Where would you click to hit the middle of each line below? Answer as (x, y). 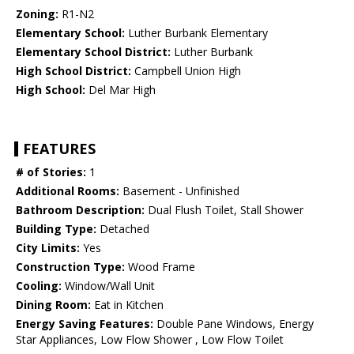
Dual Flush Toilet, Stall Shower (224, 210)
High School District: (73, 71)
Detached (123, 229)
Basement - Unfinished (179, 191)
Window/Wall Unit (108, 286)
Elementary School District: (93, 52)
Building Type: (56, 229)
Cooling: (39, 286)
